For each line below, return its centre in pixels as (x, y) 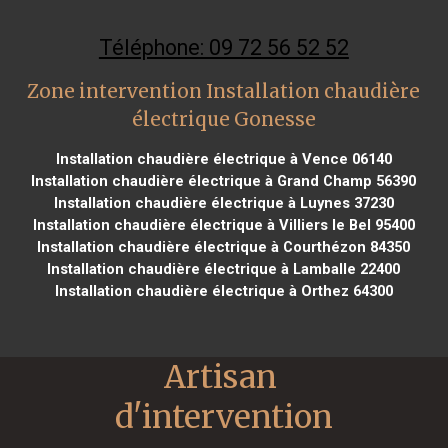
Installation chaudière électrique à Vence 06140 (223, 158)
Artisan (220, 376)
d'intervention (224, 416)
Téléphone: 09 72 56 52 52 (223, 47)
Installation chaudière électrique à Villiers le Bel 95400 (223, 224)
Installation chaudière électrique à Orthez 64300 (223, 290)
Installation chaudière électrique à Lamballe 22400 (224, 268)
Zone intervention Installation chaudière (224, 91)
